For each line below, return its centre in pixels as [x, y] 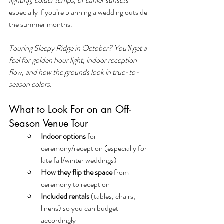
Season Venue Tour [49, 123]
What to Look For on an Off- [70, 109]
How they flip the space [77, 172]
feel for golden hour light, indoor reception [74, 60]
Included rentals [65, 196]
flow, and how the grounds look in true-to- [74, 72]
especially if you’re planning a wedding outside [79, 12]
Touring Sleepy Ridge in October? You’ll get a [79, 48]
